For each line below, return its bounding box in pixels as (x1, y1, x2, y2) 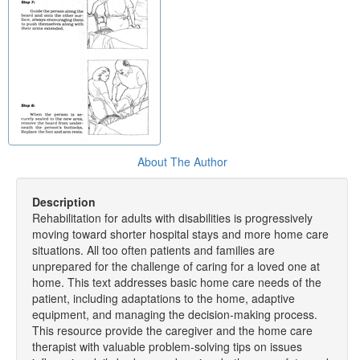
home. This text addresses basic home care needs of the (32, 274, 321, 290)
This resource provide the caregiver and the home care (32, 322, 313, 338)
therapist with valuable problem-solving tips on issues (32, 338, 302, 354)
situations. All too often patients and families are (32, 242, 275, 258)
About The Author (137, 153, 227, 170)
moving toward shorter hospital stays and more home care (32, 226, 329, 242)
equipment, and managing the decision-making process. (32, 306, 317, 322)
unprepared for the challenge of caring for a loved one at (32, 258, 320, 274)
